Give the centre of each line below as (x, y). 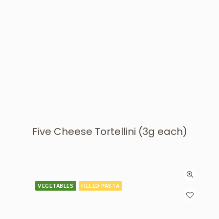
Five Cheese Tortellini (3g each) (109, 131)
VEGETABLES (56, 186)
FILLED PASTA (100, 186)
